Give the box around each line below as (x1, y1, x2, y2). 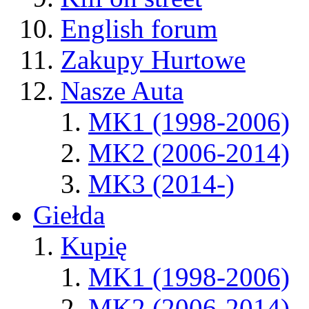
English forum (61, 14, 217, 44)
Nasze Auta (61, 76, 183, 106)
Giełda (33, 200, 105, 230)
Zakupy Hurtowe (61, 45, 246, 75)
